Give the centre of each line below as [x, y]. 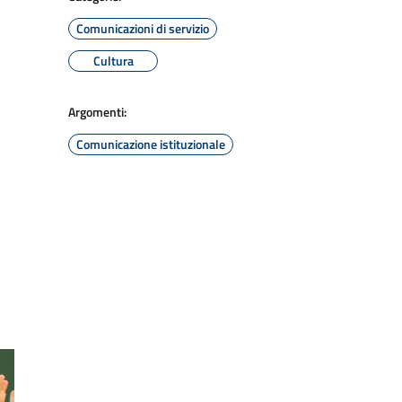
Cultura [113, 61]
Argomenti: [97, 112]
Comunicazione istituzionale [151, 144]
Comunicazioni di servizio [143, 28]
